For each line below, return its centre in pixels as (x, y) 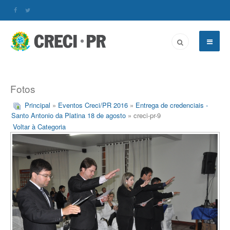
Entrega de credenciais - (172, 105)
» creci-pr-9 (143, 115)
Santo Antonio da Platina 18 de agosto (69, 115)
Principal (37, 105)
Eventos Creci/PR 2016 (93, 105)
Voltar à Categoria (39, 127)
